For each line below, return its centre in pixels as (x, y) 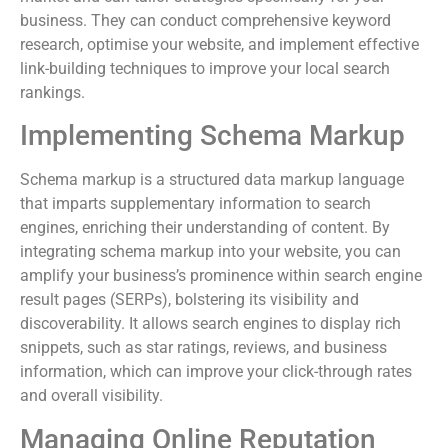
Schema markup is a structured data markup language (212, 180)
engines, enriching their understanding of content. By (205, 228)
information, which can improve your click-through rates (216, 372)
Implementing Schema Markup (212, 136)
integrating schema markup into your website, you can (210, 252)
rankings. (52, 92)
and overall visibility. (91, 396)
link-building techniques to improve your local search (205, 68)
